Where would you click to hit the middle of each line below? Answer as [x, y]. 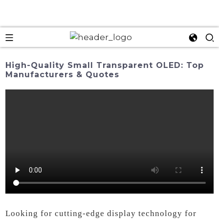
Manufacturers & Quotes [63, 75]
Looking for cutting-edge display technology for [101, 213]
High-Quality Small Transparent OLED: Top [105, 66]
